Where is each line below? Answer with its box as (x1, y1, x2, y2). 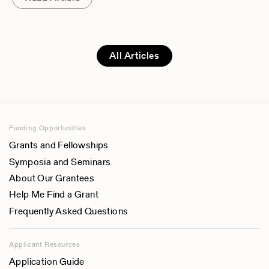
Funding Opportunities (9, 122, 86, 133)
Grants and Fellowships (9, 138, 109, 153)
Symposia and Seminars (9, 154, 111, 169)
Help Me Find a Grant (9, 187, 98, 202)
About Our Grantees (9, 171, 95, 186)
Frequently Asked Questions (9, 204, 128, 218)
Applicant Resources (9, 239, 80, 249)
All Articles (109, 49, 160, 63)
